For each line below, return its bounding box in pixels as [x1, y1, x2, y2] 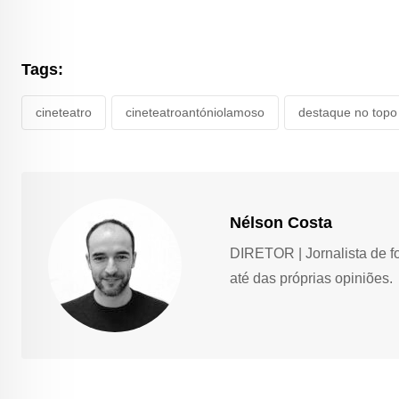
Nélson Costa [230, 213, 333, 232]
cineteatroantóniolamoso [126, 105, 265, 120]
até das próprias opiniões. [230, 270, 394, 286]
